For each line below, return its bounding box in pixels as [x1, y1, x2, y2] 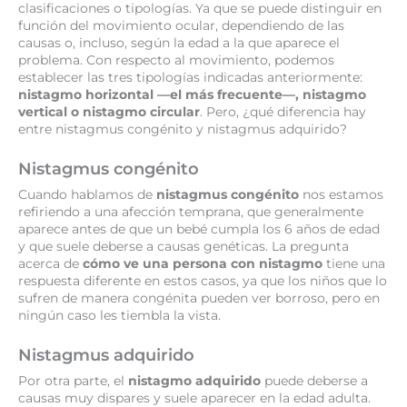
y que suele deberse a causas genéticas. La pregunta [18, 239, 349, 254]
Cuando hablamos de [18, 187, 156, 203]
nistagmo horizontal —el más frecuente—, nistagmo [18, 87, 366, 103]
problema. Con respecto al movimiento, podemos [18, 53, 334, 68]
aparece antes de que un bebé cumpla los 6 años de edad [18, 222, 380, 237]
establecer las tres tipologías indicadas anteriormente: [18, 70, 362, 85]
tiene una [323, 256, 385, 272]
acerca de [18, 256, 83, 272]
